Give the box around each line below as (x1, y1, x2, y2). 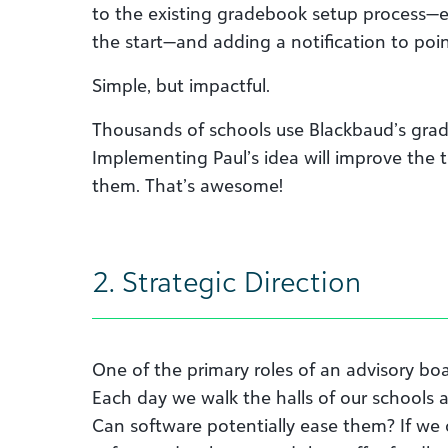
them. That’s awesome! (92, 174, 283, 196)
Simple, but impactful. (92, 74, 275, 96)
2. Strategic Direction (92, 264, 361, 299)
